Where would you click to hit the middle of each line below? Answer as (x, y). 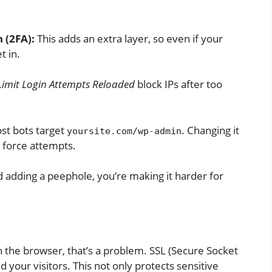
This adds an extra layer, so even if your (129, 38)
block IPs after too (178, 84)
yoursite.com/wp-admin (124, 131)
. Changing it (210, 130)
